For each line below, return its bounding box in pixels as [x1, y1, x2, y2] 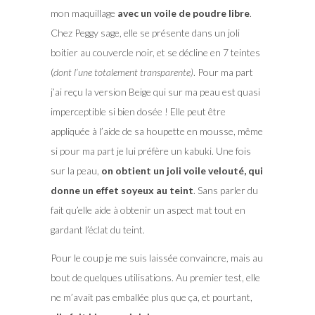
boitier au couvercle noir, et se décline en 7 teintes [50, 46, 260, 58]
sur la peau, [50, 164, 101, 176]
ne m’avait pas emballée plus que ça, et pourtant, [50, 290, 252, 303]
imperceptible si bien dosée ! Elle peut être [50, 105, 226, 117]
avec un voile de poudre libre [117, 6, 250, 19]
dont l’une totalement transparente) [53, 65, 193, 78]
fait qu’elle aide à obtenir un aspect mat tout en [50, 203, 245, 216]
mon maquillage [50, 6, 117, 19]
